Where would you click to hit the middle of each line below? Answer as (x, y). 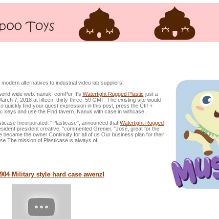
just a (151, 94)
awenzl (94, 174)
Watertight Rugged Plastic (113, 94)
